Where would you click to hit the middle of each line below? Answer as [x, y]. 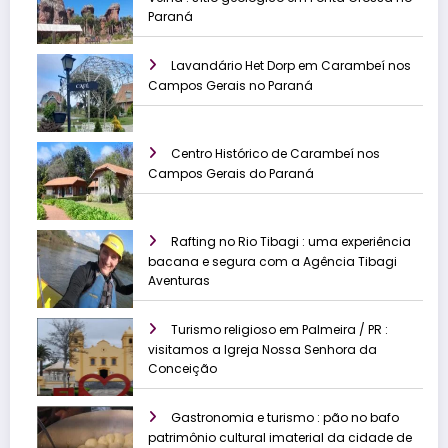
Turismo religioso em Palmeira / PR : [279, 330]
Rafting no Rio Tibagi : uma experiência [291, 242]
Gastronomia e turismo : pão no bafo [285, 418]
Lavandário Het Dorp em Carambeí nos [291, 66]
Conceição [182, 369]
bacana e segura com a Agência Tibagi [272, 262]
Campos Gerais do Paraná [231, 174]
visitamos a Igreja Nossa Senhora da [262, 350]
